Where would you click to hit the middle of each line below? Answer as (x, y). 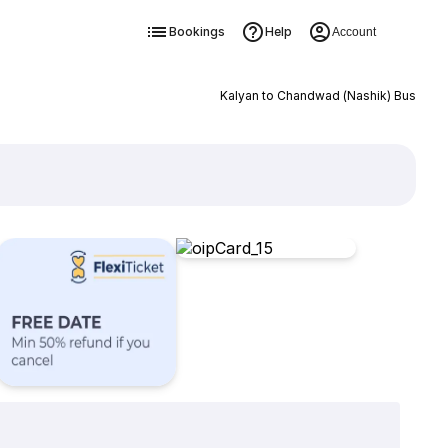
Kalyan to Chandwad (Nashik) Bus (317, 95)
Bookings (196, 31)
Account (353, 32)
